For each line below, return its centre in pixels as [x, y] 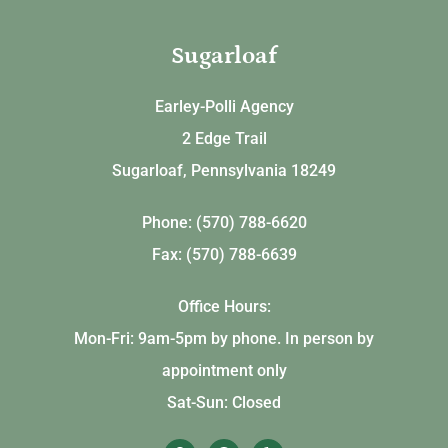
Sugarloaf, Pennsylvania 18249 [224, 170]
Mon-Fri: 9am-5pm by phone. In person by [224, 338]
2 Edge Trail [224, 138]
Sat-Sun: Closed [224, 402]
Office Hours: [224, 306]
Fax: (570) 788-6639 [224, 254]
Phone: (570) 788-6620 [224, 222]
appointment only [224, 370]
